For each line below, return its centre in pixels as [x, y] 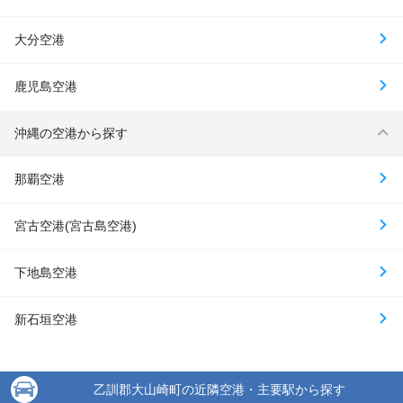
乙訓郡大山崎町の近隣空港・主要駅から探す [219, 389]
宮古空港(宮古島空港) [76, 225]
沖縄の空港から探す [71, 133]
